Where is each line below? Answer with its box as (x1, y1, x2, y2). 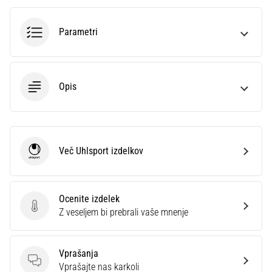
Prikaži (18, 24, 44, 36)
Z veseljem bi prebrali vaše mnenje (59, 206, 188, 218)
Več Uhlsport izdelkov (59, 145, 143, 157)
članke (18, 53, 44, 65)
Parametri (59, 26, 98, 38)
